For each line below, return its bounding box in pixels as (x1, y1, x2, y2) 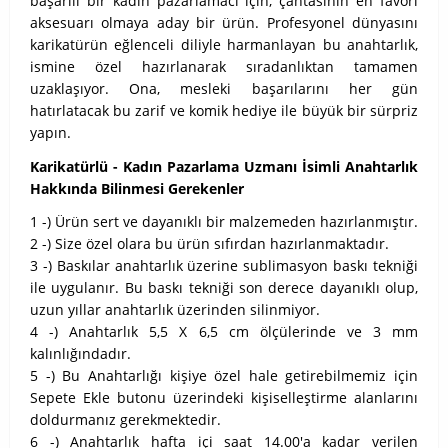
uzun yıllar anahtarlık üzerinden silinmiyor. (30, 300, 320, 320)
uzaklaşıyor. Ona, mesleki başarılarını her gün (30, 79, 418, 98)
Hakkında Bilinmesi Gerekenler (30, 178, 244, 198)
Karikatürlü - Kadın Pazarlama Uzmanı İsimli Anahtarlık (30, 156, 418, 176)
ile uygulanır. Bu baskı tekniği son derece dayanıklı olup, (30, 278, 418, 298)
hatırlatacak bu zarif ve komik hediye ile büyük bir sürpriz (30, 101, 418, 120)
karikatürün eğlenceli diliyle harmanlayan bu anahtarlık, (30, 35, 418, 54)
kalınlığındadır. (30, 344, 131, 364)
